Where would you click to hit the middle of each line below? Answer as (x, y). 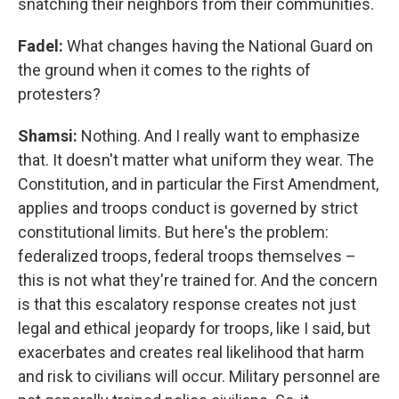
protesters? (59, 94)
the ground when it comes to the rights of (164, 70)
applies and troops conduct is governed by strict (188, 208)
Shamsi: (49, 136)
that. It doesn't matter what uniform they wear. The (196, 160)
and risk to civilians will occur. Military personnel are (199, 376)
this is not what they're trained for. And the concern (198, 280)
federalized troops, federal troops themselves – (187, 256)
